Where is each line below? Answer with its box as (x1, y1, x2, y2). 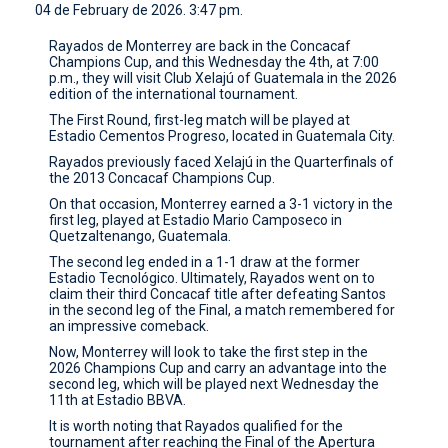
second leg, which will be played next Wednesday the (49, 375, 380, 392)
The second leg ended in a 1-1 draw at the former (49, 253, 361, 270)
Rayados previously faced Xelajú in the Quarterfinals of (49, 153, 395, 170)
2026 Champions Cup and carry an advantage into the (49, 359, 388, 376)
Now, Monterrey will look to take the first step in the (49, 343, 369, 360)
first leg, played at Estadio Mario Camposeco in (49, 211, 343, 228)
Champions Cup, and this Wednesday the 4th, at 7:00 (49, 53, 380, 70)
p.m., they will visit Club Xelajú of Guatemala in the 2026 (49, 69, 398, 86)
